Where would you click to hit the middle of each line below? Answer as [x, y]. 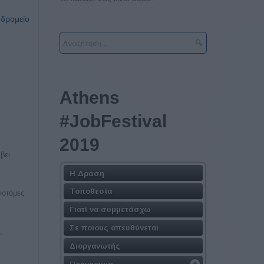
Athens [90, 98]
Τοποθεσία [91, 191]
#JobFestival [113, 121]
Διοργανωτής [95, 246]
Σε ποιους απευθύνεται [114, 227]
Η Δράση [87, 173]
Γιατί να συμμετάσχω [110, 209]
